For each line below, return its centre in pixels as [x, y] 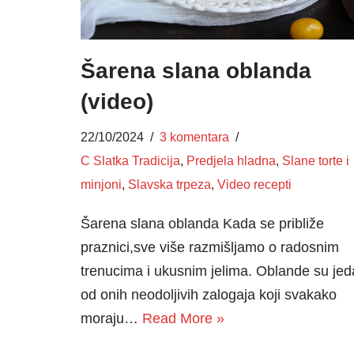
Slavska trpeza [169, 185]
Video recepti [254, 185]
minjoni [101, 185]
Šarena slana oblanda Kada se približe [202, 224]
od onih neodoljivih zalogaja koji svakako [209, 295]
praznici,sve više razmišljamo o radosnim [210, 248]
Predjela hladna [231, 161]
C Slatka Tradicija [130, 161]
